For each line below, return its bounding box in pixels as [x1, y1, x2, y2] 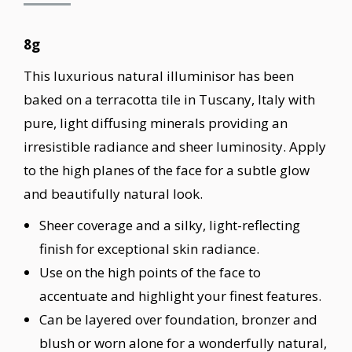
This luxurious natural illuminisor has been [24, 67, 294, 85]
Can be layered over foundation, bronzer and [39, 310, 317, 328]
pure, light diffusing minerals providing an [24, 114, 288, 132]
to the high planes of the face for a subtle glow [24, 161, 310, 179]
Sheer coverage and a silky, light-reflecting [39, 216, 300, 234]
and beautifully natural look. [24, 185, 203, 203]
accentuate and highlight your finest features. [39, 287, 321, 305]
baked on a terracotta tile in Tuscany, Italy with [24, 90, 315, 108]
